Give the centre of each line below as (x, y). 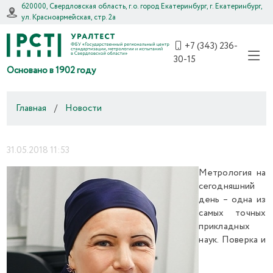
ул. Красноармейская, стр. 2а (69, 17)
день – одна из (232, 200)
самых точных (232, 213)
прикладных (225, 227)
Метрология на (232, 173)
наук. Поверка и (232, 240)
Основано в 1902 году (51, 71)
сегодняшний (227, 186)
